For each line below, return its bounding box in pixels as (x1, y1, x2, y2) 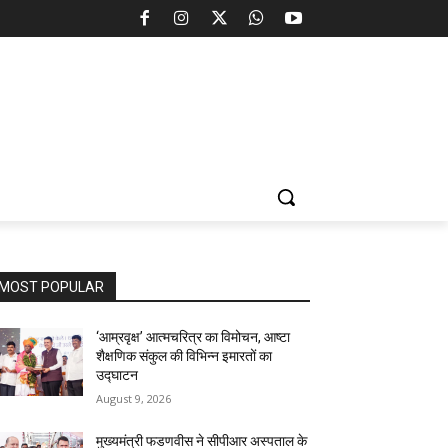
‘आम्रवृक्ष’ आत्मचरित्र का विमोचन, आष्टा (96, 329, 291, 346)
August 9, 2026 (96, 391, 172, 407)
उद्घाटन (96, 367, 139, 384)
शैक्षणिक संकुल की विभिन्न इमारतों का (96, 348, 273, 365)
